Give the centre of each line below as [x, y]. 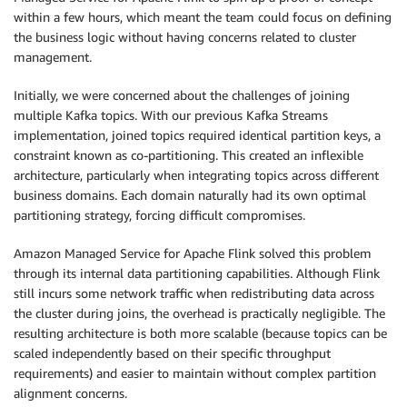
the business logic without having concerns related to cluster [185, 37]
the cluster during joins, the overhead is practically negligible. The [199, 313]
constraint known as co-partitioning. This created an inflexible [189, 155]
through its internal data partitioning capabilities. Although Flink [197, 273]
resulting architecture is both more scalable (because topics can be [200, 333]
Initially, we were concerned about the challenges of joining [182, 95]
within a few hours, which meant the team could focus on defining [203, 17]
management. [53, 57]
